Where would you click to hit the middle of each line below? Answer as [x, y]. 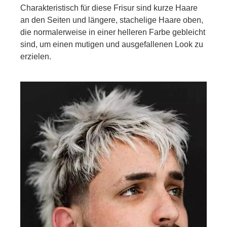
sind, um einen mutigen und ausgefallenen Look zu [112, 45]
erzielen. [36, 57]
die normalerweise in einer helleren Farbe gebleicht [113, 32]
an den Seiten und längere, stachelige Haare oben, [112, 20]
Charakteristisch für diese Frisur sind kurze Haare [109, 8]
